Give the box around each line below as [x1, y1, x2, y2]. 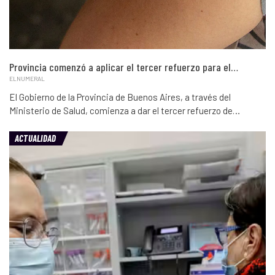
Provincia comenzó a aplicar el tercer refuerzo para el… [9, 60, 238, 74]
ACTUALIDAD [15, 133, 56, 144]
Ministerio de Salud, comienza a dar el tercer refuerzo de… [9, 105, 240, 117]
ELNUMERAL [9, 75, 45, 83]
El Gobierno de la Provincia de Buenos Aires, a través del [9, 91, 231, 103]
